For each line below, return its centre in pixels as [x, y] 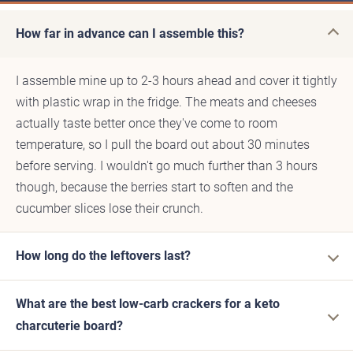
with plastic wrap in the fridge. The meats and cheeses [166, 102]
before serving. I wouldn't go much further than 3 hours [167, 166]
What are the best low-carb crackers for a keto [148, 304]
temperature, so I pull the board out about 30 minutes [163, 145]
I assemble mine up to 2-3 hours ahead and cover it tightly [176, 81]
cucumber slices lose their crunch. [110, 209]
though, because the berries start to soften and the [154, 188]
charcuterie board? [69, 326]
